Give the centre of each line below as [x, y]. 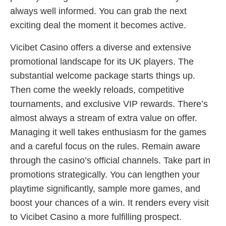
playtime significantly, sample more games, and [105, 189]
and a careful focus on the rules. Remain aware [105, 147]
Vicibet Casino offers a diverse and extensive [101, 48]
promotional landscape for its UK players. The [102, 62]
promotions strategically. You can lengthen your [105, 175]
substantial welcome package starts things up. [103, 76]
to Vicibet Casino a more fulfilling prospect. [96, 217]
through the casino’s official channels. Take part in [110, 161]
